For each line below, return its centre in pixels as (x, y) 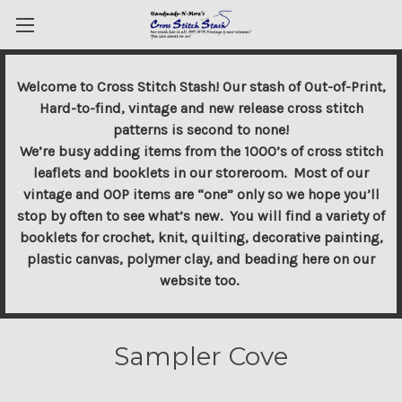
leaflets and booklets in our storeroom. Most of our (201, 173)
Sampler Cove (201, 356)
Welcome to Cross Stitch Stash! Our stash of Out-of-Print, (201, 87)
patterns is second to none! (201, 130)
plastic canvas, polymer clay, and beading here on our (201, 259)
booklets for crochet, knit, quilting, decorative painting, (201, 237)
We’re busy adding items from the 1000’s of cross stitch (201, 151)
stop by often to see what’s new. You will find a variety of (201, 216)
